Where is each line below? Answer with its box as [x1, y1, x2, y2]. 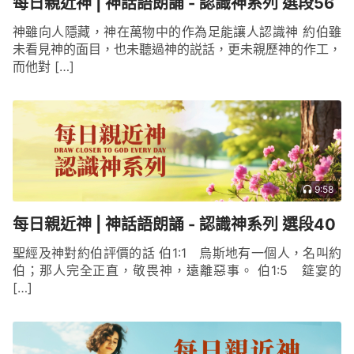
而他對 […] [13, 58, 74, 74]
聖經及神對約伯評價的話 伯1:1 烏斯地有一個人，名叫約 [13, 245, 341, 261]
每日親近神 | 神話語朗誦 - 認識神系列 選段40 [13, 215, 336, 234]
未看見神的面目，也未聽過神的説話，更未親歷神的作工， [13, 41, 341, 57]
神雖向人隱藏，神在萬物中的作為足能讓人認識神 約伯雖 [13, 24, 341, 40]
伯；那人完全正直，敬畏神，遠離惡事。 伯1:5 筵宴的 [13, 262, 341, 278]
